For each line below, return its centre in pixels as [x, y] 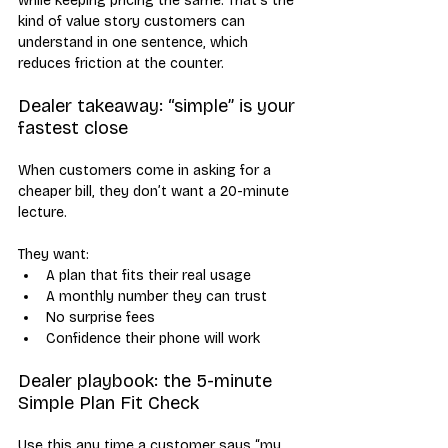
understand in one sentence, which [135, 42]
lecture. [44, 212]
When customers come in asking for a [146, 170]
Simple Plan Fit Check [108, 402]
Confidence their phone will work [153, 338]
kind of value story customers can [133, 21]
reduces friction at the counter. [121, 63]
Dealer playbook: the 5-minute [147, 380]
